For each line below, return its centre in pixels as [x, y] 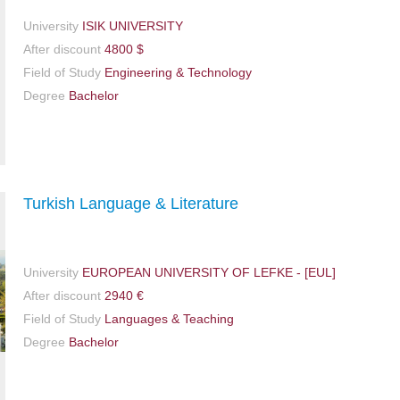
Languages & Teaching [167, 318]
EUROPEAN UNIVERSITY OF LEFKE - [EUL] [207, 272]
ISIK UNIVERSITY [131, 26]
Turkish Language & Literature [131, 203]
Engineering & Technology [176, 73]
